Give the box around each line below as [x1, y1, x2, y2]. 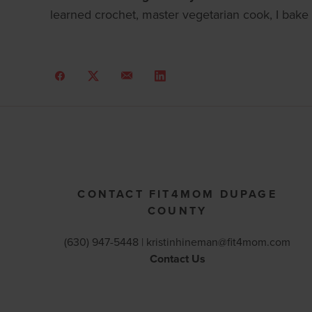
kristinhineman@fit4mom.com [146, 234, 291, 250]
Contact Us [149, 251, 205, 267]
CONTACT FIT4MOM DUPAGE [77, 186, 277, 203]
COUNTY [148, 203, 208, 219]
